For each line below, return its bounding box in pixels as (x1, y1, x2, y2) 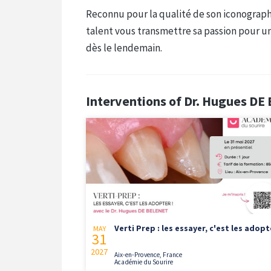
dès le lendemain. (86, 41, 162, 54)
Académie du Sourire (114, 258, 173, 267)
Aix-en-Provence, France (114, 250, 182, 260)
